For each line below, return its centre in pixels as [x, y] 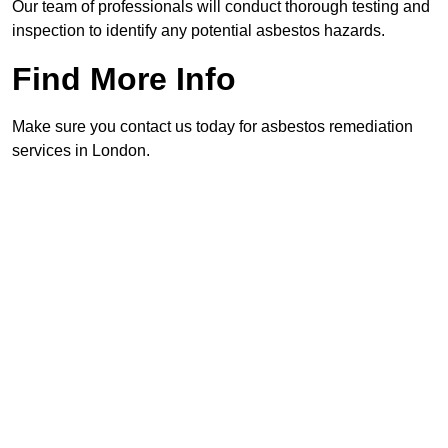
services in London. [81, 151]
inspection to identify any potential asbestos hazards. [198, 31]
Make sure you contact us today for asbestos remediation [212, 127]
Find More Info [124, 79]
